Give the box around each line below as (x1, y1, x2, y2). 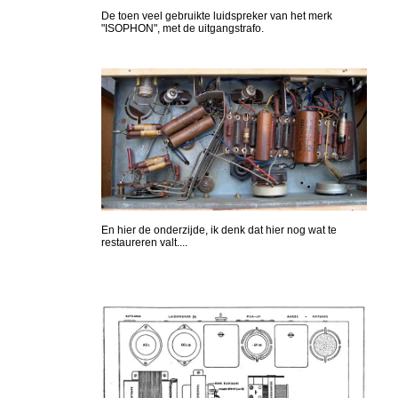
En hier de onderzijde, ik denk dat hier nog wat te (100, 224, 337, 237)
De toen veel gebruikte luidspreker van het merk (100, 9, 332, 22)
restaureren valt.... (100, 236, 187, 250)
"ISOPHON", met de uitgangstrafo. (100, 21, 264, 35)
